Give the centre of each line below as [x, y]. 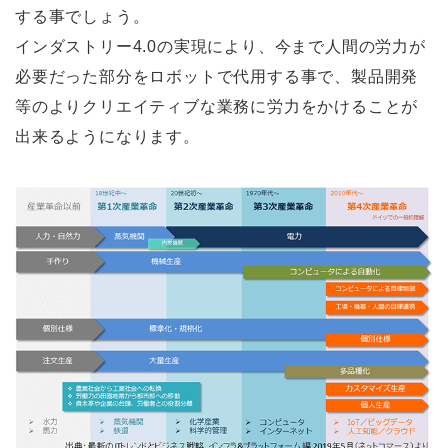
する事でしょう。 [82, 16]
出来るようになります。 [107, 136]
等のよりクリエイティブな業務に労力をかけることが [217, 106]
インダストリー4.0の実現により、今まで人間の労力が [220, 46]
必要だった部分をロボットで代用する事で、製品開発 [217, 76]
